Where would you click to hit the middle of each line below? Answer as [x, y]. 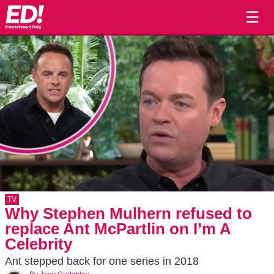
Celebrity [39, 244]
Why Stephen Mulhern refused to [128, 213]
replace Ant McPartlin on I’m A [118, 229]
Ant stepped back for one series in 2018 [102, 261]
